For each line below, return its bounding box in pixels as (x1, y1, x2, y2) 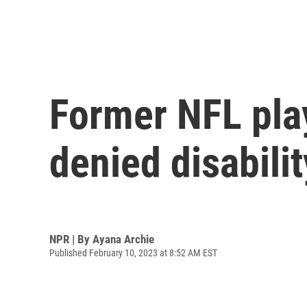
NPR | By (49, 232, 93, 246)
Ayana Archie (93, 232, 154, 246)
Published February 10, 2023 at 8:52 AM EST (49, 247, 217, 258)
